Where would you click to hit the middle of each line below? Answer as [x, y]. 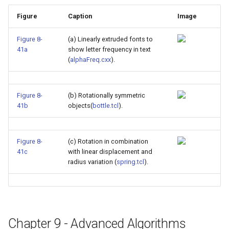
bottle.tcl [106, 106]
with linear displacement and [110, 152]
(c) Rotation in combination [108, 141]
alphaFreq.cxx [90, 60]
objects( [80, 106]
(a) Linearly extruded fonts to [110, 39]
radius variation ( [92, 162]
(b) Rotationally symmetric [107, 95]
